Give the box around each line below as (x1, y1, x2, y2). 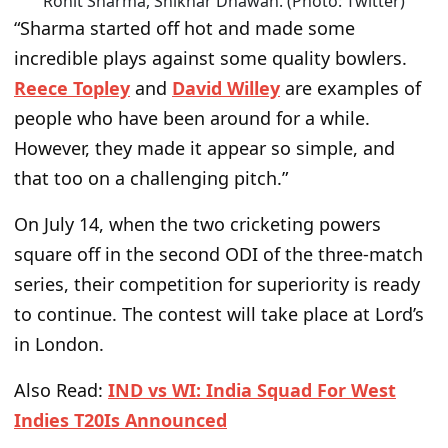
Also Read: (14, 378, 108, 403)
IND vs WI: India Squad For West (108, 378, 396, 403)
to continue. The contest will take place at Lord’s (14, 302, 424, 327)
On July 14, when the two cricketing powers (14, 212, 381, 237)
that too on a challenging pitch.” (14, 166, 288, 191)
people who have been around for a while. (14, 106, 370, 131)
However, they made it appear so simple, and (14, 136, 395, 161)
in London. (14, 332, 104, 357)
